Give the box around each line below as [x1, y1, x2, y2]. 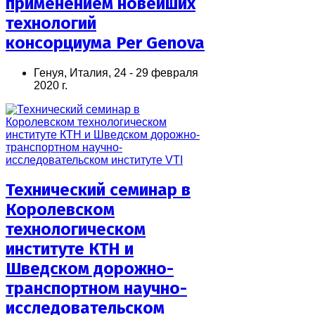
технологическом [6, 219, 146, 240]
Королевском [6, 200, 115, 220]
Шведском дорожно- [6, 259, 174, 279]
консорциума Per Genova [6, 32, 205, 53]
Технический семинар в [6, 180, 191, 200]
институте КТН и [6, 239, 134, 259]
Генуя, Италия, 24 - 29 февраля [34, 66, 198, 79]
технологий [6, 13, 96, 33]
